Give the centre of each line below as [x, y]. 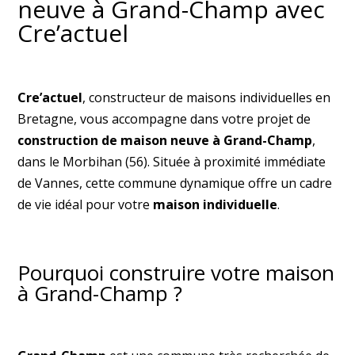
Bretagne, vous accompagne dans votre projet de [164, 118]
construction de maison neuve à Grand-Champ [165, 140]
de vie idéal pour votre [86, 204]
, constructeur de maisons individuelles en [207, 97]
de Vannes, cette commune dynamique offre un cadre [175, 183]
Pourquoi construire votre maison [176, 272]
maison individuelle [216, 204]
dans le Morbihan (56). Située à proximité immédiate [172, 161]
